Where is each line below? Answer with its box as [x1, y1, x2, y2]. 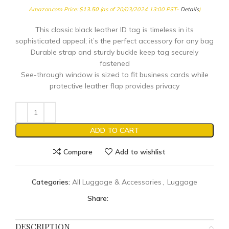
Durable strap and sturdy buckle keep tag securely [31, 48, 198, 57]
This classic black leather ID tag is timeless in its [35, 25, 194, 34]
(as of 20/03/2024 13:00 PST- [99, 6, 180, 13]
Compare [63, 147, 93, 156]
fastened [99, 59, 130, 68]
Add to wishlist [114, 147, 166, 156]
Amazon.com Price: [29, 6, 79, 13]
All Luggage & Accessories [72, 177, 162, 187]
